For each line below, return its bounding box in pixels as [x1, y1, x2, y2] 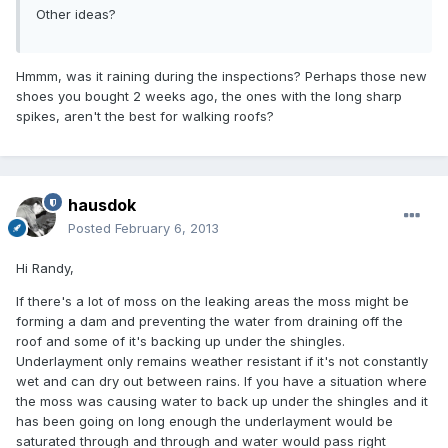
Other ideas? [36, 6, 116, 23]
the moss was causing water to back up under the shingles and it [16, 393, 428, 410]
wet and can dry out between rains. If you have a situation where [16, 373, 427, 390]
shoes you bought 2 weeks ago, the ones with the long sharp [16, 88, 402, 105]
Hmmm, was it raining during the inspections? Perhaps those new [16, 68, 427, 85]
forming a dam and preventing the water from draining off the [16, 313, 403, 330]
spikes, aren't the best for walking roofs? [16, 108, 274, 125]
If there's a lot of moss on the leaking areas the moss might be [16, 293, 409, 310]
